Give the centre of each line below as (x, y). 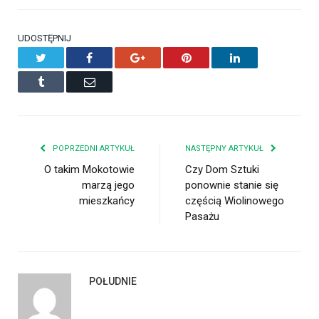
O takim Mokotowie (89, 169)
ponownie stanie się (232, 185)
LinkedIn (260, 57)
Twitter (62, 57)
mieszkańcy (107, 200)
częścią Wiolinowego (235, 200)
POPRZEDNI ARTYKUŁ (93, 148)
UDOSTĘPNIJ (45, 38)
